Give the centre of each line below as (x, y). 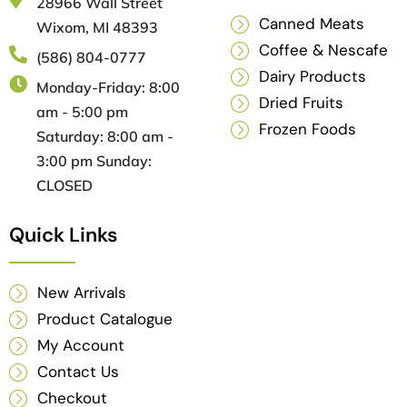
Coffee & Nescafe (324, 50)
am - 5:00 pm (82, 111)
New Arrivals (82, 292)
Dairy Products (313, 76)
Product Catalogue (105, 318)
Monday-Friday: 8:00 (108, 87)
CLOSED (65, 185)
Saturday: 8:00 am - (105, 136)
